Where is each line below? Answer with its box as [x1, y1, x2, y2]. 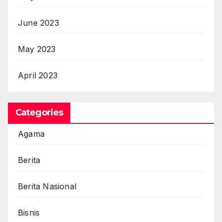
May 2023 [18, 44, 56, 54]
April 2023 [18, 70, 57, 80]
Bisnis [18, 208, 40, 218]
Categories [15, 107, 63, 118]
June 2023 [18, 17, 59, 28]
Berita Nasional [18, 181, 76, 192]
